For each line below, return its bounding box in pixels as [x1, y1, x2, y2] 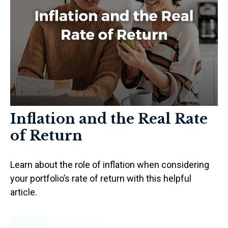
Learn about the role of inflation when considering [10, 159, 209, 170]
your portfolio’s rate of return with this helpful [10, 173, 191, 184]
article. [10, 186, 37, 197]
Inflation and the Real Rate [10, 110, 208, 127]
